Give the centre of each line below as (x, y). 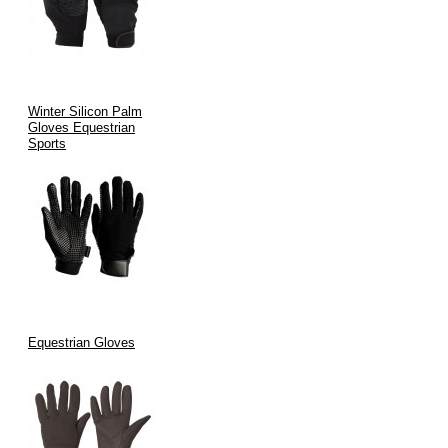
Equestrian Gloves (81, 342)
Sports (47, 143)
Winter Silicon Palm (85, 111)
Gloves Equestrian (81, 127)
